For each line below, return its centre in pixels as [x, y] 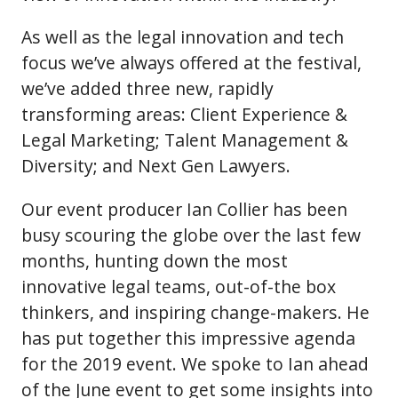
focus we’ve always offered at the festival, [191, 63]
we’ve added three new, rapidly [147, 89]
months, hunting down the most [155, 260]
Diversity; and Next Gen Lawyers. [156, 166]
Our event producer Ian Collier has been [184, 209]
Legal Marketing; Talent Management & [185, 140]
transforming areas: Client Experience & [184, 115]
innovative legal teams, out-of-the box [179, 286]
